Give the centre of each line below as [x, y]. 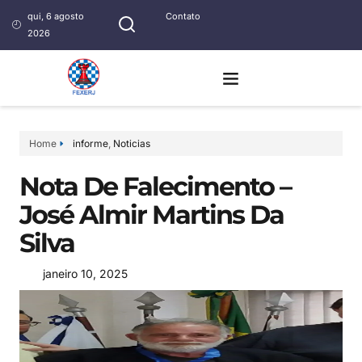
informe [90, 143]
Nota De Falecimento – [155, 186]
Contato [183, 16]
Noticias [132, 143]
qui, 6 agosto [55, 16]
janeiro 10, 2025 [85, 274]
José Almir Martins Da [152, 215]
